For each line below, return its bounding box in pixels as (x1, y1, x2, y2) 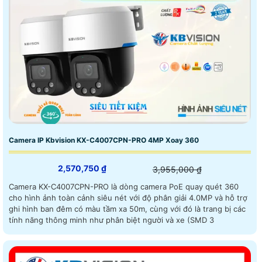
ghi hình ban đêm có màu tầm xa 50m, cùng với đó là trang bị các (9, 204, 246, 213)
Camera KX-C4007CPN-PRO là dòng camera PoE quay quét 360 (9, 181, 239, 191)
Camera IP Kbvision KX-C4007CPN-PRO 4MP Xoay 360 (9, 135, 199, 144)
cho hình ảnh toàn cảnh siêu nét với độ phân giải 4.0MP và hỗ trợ (9, 192, 247, 202)
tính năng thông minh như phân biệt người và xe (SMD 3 (9, 215, 214, 225)
